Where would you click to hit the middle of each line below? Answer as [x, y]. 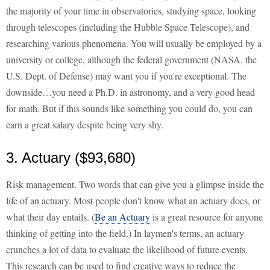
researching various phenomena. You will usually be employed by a [134, 43]
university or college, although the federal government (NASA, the [131, 60]
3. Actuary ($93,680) [71, 158]
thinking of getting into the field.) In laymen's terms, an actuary [125, 233]
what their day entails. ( [50, 217]
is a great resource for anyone [206, 217]
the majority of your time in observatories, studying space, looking [131, 11]
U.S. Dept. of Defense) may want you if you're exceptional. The [126, 76]
